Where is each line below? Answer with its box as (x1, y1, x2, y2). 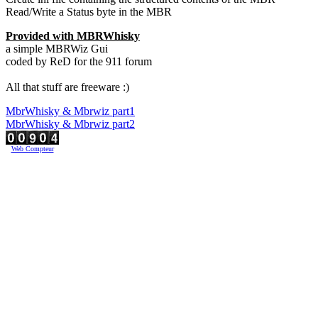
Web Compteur (11, 145, 54, 153)
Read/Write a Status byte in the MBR (6, 6, 172, 18)
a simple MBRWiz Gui (6, 43, 108, 55)
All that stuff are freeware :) (6, 81, 129, 93)
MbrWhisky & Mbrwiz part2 (6, 118, 135, 130)
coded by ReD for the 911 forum (6, 55, 152, 67)
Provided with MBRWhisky (6, 30, 140, 42)
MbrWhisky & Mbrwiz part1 (6, 105, 135, 117)
